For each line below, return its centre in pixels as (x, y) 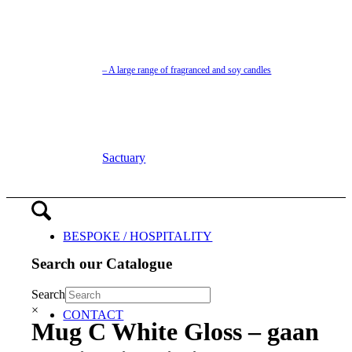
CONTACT (93, 315)
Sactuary (124, 158)
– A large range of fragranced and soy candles (187, 70)
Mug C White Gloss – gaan (176, 332)
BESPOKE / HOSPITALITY (138, 236)
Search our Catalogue (102, 263)
